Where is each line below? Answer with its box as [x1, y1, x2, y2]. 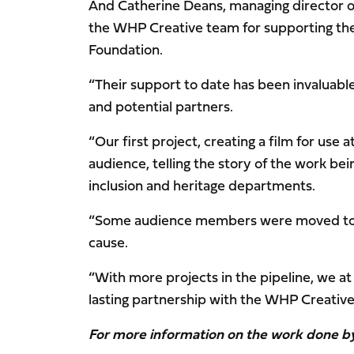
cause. [88, 232, 128, 254]
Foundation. [88, 39, 163, 61]
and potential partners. [88, 96, 233, 118]
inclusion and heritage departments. [88, 175, 315, 197]
